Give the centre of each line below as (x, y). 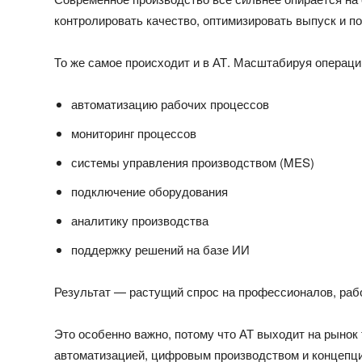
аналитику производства (140, 220)
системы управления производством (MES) (193, 162)
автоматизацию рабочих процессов (170, 103)
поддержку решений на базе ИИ (161, 249)
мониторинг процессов (134, 133)
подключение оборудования (150, 191)
